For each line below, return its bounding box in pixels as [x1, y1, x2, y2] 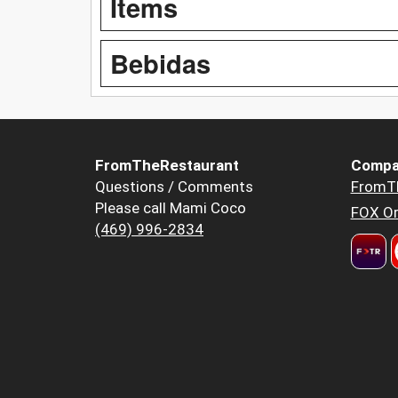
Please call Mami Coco [95, 198, 246, 217]
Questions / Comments [95, 177, 253, 195]
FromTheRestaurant [95, 155, 239, 174]
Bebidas [110, 44, 211, 82]
